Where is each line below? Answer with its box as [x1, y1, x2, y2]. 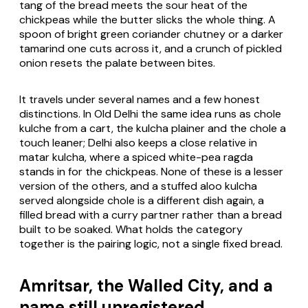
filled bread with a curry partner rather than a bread [19, 207, 282, 222]
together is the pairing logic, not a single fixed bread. [19, 236, 283, 251]
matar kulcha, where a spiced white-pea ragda [19, 149, 253, 164]
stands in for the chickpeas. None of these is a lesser [19, 164, 283, 179]
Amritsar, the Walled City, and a [19, 275, 273, 297]
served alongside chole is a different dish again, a [19, 192, 264, 208]
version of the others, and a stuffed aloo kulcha [19, 178, 257, 193]
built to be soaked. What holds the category [19, 221, 243, 236]
